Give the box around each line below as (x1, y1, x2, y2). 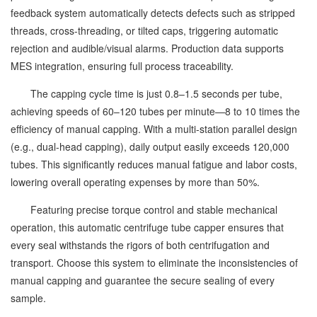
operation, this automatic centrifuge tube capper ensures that (11, 220, 284, 234)
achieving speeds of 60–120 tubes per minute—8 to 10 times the (11, 104, 300, 118)
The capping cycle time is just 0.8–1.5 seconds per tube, (11, 86, 282, 100)
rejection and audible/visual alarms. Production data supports (11, 41, 284, 55)
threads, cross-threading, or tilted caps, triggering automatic (11, 23, 278, 38)
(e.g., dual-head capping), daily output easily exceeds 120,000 (11, 139, 289, 154)
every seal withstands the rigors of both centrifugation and (11, 238, 270, 252)
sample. (11, 291, 46, 305)
